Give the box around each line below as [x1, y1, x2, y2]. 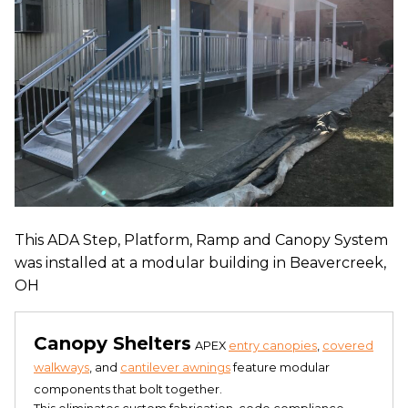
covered [322, 339, 373, 352]
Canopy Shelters [34, 332, 191, 354]
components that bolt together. [34, 382, 222, 396]
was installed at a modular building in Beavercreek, [15, 254, 386, 271]
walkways [34, 361, 89, 374]
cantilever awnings [120, 361, 230, 374]
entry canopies [229, 339, 317, 352]
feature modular [230, 361, 330, 374]
